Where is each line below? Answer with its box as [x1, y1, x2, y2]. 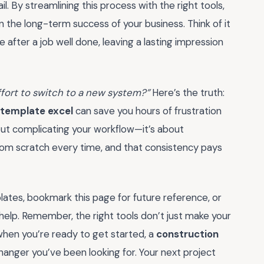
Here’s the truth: [150, 85, 225, 99]
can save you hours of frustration [73, 104, 222, 117]
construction [156, 227, 219, 241]
